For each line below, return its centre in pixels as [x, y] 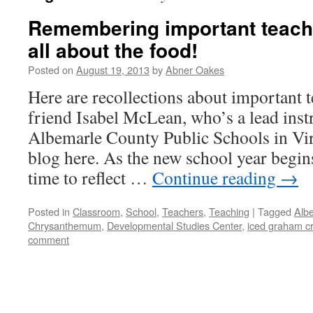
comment [49, 239]
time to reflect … [90, 177]
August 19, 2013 [113, 70]
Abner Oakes [195, 70]
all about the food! [113, 50]
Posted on [51, 70]
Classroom [96, 211]
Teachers [183, 211]
